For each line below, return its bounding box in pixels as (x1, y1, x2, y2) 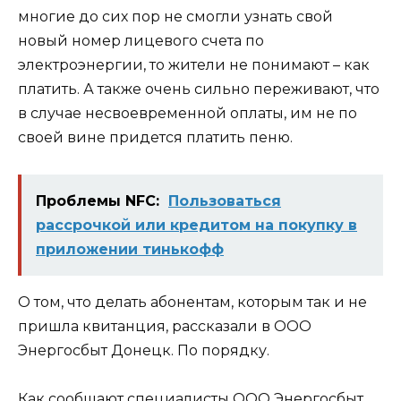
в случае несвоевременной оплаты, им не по (18, 105, 357, 123)
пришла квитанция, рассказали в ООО (18, 317, 311, 335)
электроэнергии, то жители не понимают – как (18, 56, 370, 74)
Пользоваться (168, 192, 281, 209)
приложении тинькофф (36, 240, 224, 258)
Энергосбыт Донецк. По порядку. (18, 341, 269, 359)
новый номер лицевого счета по (18, 32, 264, 50)
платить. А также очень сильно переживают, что (18, 81, 380, 98)
